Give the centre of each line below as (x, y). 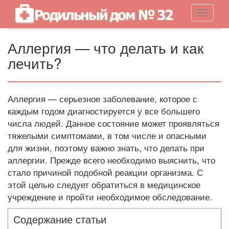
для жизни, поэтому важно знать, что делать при (106, 147)
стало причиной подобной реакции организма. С (105, 172)
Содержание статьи (60, 219)
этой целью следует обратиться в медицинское (104, 184)
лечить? (35, 63)
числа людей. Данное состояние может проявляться (113, 123)
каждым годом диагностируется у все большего (104, 111)
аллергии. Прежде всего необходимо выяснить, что (111, 160)
